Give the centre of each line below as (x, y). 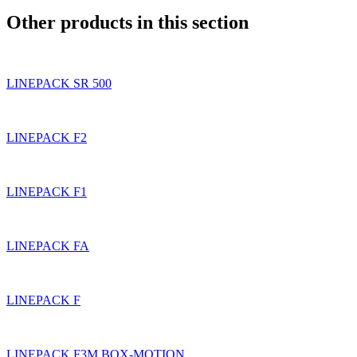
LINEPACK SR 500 (59, 83)
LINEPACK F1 (47, 191)
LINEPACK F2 (47, 137)
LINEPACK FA (48, 245)
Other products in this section (127, 22)
